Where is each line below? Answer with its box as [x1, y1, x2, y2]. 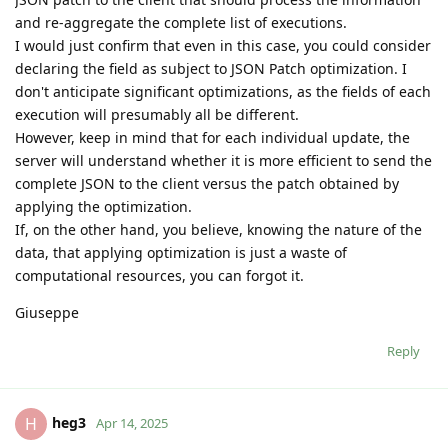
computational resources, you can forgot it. [15, 266, 304, 286]
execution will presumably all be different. [15, 105, 299, 125]
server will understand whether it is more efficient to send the [15, 151, 432, 171]
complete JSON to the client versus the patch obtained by [15, 174, 399, 194]
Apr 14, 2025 [96, 414, 168, 433]
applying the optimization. [15, 197, 192, 217]
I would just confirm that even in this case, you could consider [15, 36, 431, 56]
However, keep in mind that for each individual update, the [15, 128, 410, 148]
